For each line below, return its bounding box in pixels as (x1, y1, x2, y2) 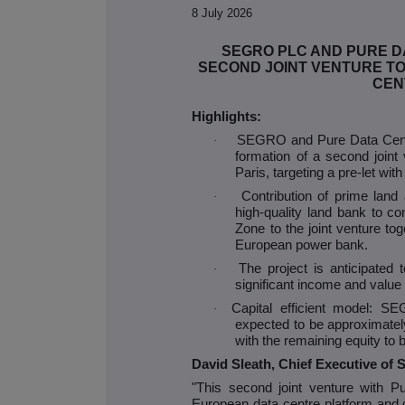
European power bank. (235, 238, 369, 253)
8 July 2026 (192, 6, 252, 21)
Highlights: (192, 109, 262, 125)
